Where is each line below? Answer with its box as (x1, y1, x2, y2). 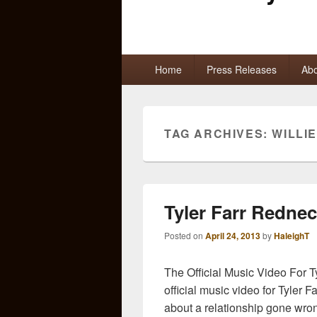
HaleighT (274, 229, 309, 242)
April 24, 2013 (205, 229, 260, 242)
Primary (121, 52, 160, 69)
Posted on (164, 229, 205, 241)
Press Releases (206, 62, 277, 76)
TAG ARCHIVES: (164, 125, 272, 142)
